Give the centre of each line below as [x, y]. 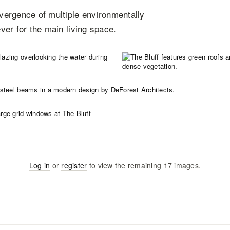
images [186, 165]
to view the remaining [124, 165]
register [74, 165]
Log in [40, 165]
